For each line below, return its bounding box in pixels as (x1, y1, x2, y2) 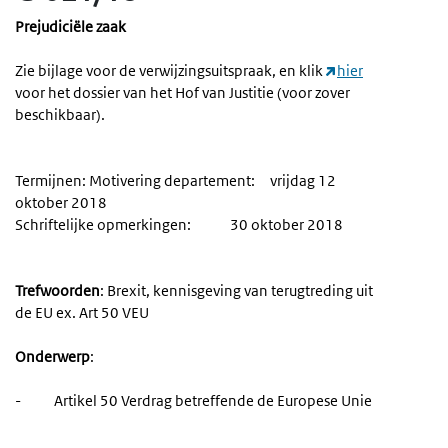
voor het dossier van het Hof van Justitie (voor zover (15, 83, 350, 103)
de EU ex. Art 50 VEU (15, 303, 149, 323)
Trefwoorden (15, 281, 100, 301)
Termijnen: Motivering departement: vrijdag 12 (15, 171, 336, 191)
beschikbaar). (15, 105, 105, 125)
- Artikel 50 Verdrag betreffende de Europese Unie (15, 391, 372, 411)
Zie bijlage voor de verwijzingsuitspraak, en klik (15, 61, 326, 81)
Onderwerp (15, 347, 90, 367)
